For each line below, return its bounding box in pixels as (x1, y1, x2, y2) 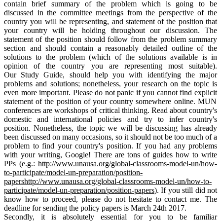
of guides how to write (140, 150, 217, 159)
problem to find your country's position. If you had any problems (4, 141, 217, 150)
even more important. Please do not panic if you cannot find (4, 88, 194, 97)
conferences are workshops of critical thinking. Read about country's (4, 106, 217, 114)
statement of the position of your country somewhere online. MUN (4, 97, 217, 106)
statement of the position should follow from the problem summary (4, 35, 217, 43)
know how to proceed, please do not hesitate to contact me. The (4, 194, 217, 203)
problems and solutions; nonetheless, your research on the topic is (4, 79, 217, 88)
